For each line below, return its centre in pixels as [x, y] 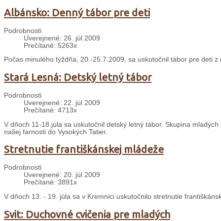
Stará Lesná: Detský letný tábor [78, 77]
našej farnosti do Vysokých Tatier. [56, 132]
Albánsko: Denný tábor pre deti [77, 12]
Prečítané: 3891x [50, 183]
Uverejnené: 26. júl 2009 [62, 38]
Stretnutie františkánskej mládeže [84, 149]
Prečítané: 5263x [50, 45]
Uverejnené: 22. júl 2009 [62, 103]
